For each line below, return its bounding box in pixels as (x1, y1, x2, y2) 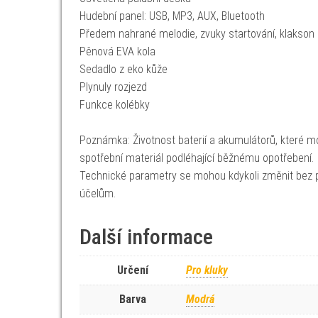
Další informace (79, 224, 213, 249)
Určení (117, 263, 148, 277)
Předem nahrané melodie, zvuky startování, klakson (79, 27, 314, 40)
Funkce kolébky (79, 98, 150, 111)
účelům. (79, 187, 116, 200)
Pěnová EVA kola (79, 45, 155, 58)
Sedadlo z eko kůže (79, 62, 168, 76)
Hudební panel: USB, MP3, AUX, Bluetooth (79, 9, 265, 23)
